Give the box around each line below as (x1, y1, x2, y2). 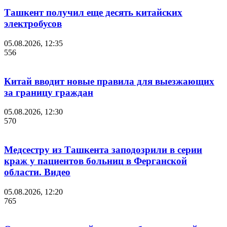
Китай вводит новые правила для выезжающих (4, 75, 214, 87)
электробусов (4, 18, 62, 29)
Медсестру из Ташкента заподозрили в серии (4, 144, 202, 155)
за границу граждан (4, 87, 93, 98)
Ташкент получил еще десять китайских (4, 7, 182, 18)
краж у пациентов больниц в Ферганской (4, 155, 187, 166)
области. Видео (4, 166, 70, 177)
